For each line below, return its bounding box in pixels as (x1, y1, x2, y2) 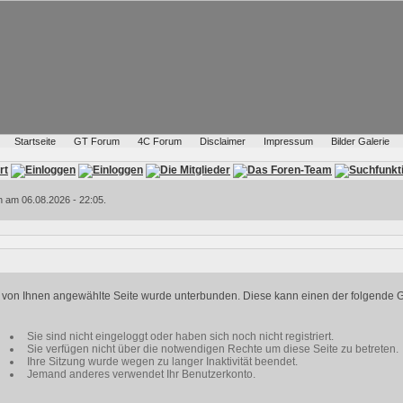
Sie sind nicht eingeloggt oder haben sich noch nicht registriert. (27, 330, 334, 343)
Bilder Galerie (330, 136, 390, 147)
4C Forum (137, 136, 182, 147)
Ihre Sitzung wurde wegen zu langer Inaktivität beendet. (27, 355, 298, 368)
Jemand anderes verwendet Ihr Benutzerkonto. (27, 368, 255, 381)
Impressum (263, 136, 313, 147)
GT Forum (73, 136, 120, 147)
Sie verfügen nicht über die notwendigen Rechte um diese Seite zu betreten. (27, 343, 399, 355)
